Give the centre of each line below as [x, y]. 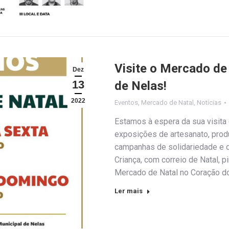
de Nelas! [141, 86]
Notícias [209, 102]
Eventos [126, 102]
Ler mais [129, 191]
